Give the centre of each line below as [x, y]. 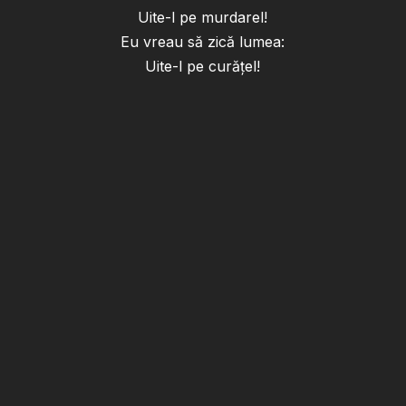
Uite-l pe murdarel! [203, 18]
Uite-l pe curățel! [203, 67]
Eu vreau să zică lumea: [203, 42]
